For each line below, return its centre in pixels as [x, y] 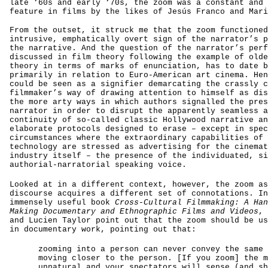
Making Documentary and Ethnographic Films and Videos [134, 211]
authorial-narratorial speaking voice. [98, 165]
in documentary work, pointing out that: [103, 229]
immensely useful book [62, 202]
